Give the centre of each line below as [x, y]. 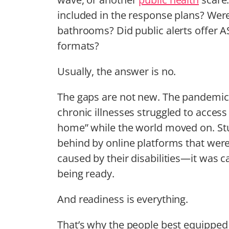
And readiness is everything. [123, 199]
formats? [78, 46]
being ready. [86, 174]
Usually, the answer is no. [117, 72]
